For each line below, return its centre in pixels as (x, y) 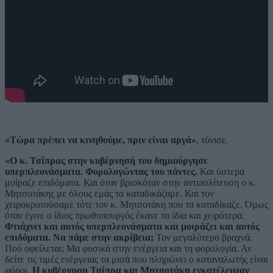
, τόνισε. (212, 140)
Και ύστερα (221, 172)
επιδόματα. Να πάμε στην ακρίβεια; (79, 238)
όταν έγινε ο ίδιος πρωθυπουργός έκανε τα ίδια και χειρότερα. (125, 216)
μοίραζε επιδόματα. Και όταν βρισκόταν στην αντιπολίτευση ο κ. (130, 183)
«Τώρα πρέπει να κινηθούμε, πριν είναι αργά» (101, 140)
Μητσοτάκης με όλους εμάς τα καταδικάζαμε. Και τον (109, 194)
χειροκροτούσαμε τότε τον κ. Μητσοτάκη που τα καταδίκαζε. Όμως (136, 205)
